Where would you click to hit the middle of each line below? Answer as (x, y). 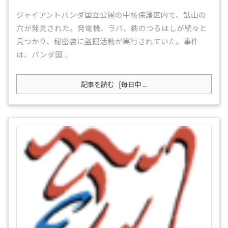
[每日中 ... (131, 84)
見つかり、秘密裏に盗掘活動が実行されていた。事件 (108, 41)
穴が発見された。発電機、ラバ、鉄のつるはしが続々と (112, 28)
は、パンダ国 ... (42, 54)
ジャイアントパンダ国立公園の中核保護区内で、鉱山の (111, 15)
